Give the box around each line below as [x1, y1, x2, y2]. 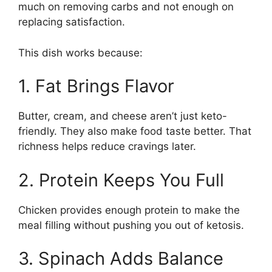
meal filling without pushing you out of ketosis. [18, 219, 244, 231]
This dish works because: [18, 46, 143, 59]
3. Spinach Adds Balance [18, 248, 223, 270]
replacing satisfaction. [18, 16, 125, 29]
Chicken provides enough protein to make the [18, 203, 240, 216]
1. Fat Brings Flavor [18, 75, 174, 97]
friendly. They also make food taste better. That [18, 125, 251, 138]
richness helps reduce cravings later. [18, 140, 196, 153]
